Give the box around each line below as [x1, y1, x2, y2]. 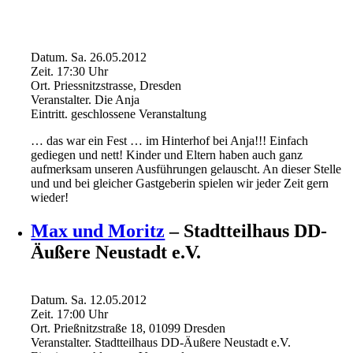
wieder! [31, 191, 69, 205]
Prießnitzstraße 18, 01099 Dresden [50, 321, 226, 335]
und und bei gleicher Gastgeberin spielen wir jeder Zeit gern [31, 176, 329, 191]
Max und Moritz [31, 220, 165, 241]
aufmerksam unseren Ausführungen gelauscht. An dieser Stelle [31, 162, 342, 176]
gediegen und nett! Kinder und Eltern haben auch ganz [31, 148, 303, 162]
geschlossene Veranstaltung [68, 107, 207, 121]
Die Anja [91, 93, 140, 107]
